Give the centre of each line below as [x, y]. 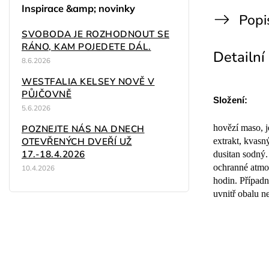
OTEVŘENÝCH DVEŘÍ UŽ [77, 141]
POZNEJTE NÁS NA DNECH [83, 128]
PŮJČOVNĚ [47, 94]
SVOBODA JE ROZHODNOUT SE [95, 34]
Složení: [230, 100]
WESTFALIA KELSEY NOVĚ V [88, 81]
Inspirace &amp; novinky [78, 9]
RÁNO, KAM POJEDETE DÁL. [86, 46]
